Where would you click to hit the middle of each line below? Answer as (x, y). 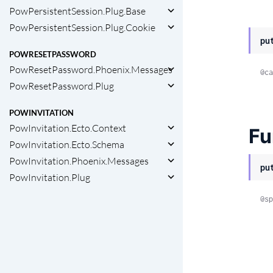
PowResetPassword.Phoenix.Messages (91, 69)
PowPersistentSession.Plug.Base (77, 11)
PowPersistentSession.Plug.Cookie (82, 27)
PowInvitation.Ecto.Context (68, 128)
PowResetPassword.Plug (62, 86)
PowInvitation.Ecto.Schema (67, 145)
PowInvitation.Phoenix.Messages (79, 161)
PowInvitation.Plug (50, 178)
